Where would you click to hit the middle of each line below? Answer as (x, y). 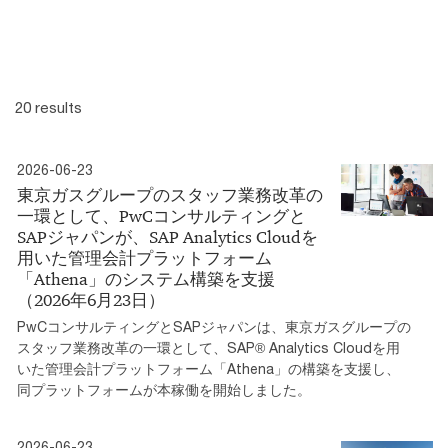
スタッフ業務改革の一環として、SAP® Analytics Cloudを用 (208, 348)
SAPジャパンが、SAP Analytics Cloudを (167, 237)
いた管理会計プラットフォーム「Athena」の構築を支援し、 (208, 369)
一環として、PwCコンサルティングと (161, 216)
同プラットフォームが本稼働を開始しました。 (164, 390)
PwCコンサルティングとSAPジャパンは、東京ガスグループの (214, 327)
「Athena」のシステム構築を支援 (146, 279)
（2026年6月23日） (91, 300)
